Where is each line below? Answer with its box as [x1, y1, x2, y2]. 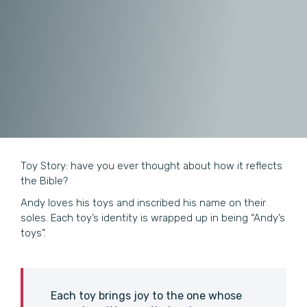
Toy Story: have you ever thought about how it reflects [21, 160, 282, 173]
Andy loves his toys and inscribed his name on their [21, 197, 266, 210]
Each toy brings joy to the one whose [51, 289, 242, 303]
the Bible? [21, 175, 68, 188]
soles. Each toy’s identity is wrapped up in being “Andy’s [21, 212, 285, 225]
